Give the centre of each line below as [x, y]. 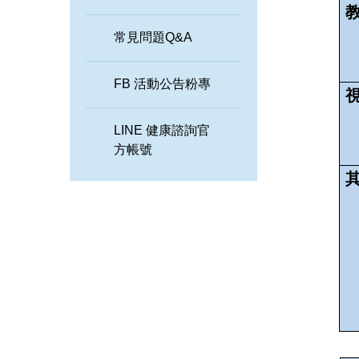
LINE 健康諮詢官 [162, 130]
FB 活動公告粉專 [162, 83]
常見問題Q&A [153, 37]
